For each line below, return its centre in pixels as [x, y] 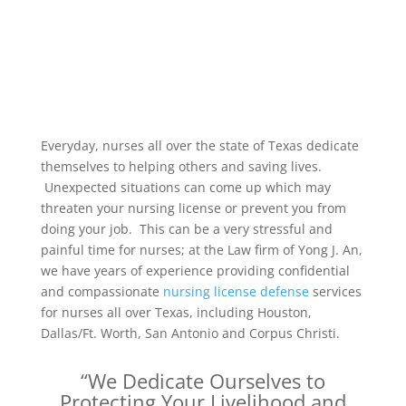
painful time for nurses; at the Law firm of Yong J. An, [201, 250]
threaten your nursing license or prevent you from [193, 208]
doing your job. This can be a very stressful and [186, 229]
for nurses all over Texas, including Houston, [176, 312]
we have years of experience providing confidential [195, 271]
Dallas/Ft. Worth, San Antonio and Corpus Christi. [190, 333]
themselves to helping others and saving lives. [181, 166]
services [335, 291]
